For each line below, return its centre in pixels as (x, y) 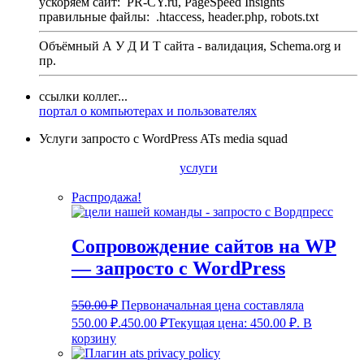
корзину (94, 338)
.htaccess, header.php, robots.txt (237, 16)
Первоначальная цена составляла (212, 305)
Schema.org (300, 45)
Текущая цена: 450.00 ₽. (234, 323)
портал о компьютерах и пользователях (148, 110)
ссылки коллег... (83, 96)
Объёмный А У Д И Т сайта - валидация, (154, 45)
